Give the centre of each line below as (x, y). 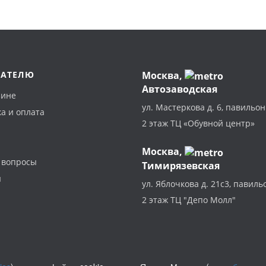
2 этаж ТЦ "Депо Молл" (189, 199)
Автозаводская (180, 89)
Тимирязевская (181, 165)
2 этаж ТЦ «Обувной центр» (198, 123)
